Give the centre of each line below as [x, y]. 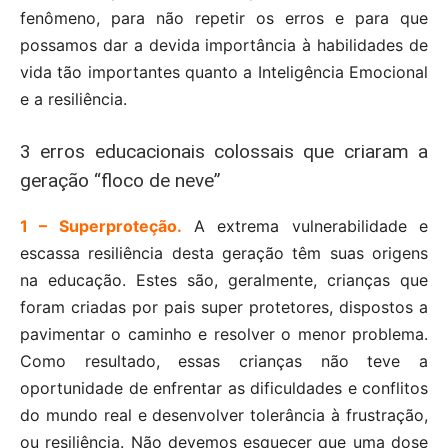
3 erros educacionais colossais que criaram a [224, 152]
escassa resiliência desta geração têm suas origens [224, 253]
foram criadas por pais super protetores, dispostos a [224, 307]
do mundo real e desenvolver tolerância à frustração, [224, 415]
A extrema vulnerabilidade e [305, 226]
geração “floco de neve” [120, 181]
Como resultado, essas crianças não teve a [224, 361]
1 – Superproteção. [101, 226]
